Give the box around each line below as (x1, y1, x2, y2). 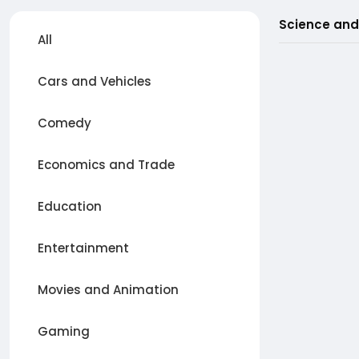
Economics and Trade (38, 156, 175, 173)
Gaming (38, 323, 90, 340)
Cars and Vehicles (38, 73, 151, 90)
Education (38, 198, 102, 215)
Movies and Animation (38, 281, 179, 298)
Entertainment (38, 240, 129, 256)
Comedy (38, 115, 91, 131)
